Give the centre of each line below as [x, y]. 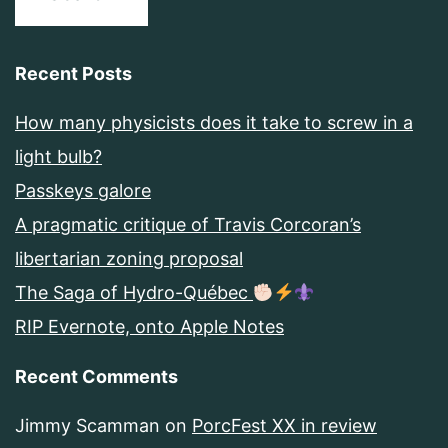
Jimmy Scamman [87, 426]
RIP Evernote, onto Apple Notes [149, 327]
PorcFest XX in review [284, 426]
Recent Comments [96, 377]
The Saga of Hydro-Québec [134, 293]
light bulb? [58, 157]
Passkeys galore [83, 191]
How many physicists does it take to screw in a [214, 123]
